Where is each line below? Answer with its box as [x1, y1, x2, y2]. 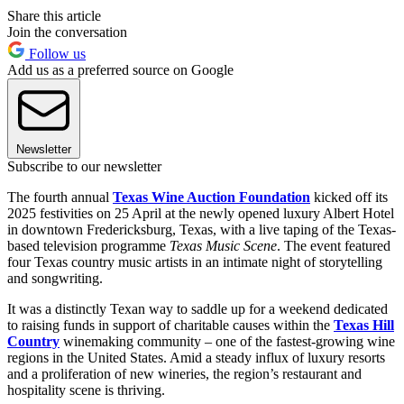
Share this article [7, 8, 101, 24]
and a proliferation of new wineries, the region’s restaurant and [7, 366, 362, 382]
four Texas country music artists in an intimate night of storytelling [7, 254, 382, 271]
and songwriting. [7, 271, 103, 287]
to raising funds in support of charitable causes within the [7, 317, 334, 334]
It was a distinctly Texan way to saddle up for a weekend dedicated [7, 301, 388, 317]
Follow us [25, 46, 86, 62]
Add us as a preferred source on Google [7, 62, 234, 78]
